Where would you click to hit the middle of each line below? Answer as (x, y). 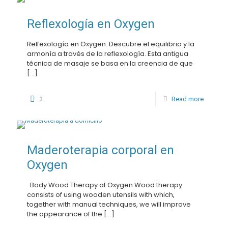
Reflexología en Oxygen (91, 24)
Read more (188, 99)
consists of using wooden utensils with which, (101, 195)
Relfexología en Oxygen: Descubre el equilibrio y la (111, 44)
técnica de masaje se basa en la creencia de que (110, 63)
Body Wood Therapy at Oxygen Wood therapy (105, 185)
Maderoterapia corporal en (101, 150)
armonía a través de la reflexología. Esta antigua (108, 54)
